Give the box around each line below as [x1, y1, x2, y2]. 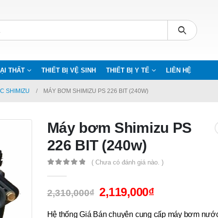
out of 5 [51, 168, 79, 175]
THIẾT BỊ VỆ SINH [41, 67, 96, 74]
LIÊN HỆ [166, 67, 191, 74]
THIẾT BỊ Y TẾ [106, 67, 149, 74]
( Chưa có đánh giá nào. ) [91, 159, 163, 166]
